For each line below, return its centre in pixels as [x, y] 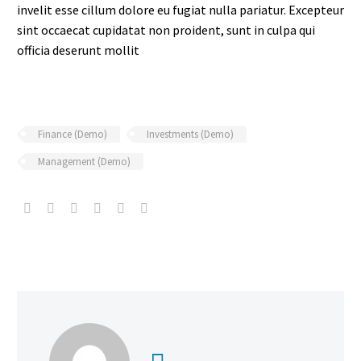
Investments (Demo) [190, 134]
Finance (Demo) [73, 134]
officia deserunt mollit [78, 50]
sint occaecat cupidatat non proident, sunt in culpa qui [166, 29]
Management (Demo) [84, 161]
